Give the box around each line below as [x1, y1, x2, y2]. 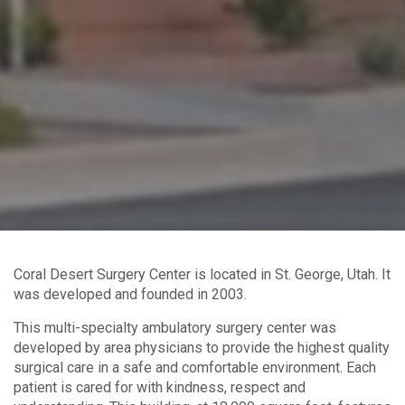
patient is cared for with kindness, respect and [14, 379, 306, 397]
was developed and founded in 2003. [14, 286, 247, 304]
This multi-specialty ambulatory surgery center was [14, 319, 336, 337]
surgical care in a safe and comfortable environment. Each [14, 359, 376, 377]
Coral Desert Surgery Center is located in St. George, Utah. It [14, 266, 391, 284]
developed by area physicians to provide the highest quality [14, 339, 390, 357]
